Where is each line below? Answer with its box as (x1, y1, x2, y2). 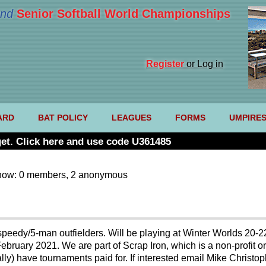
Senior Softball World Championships (17, 7, 230, 20)
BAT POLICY (37, 113, 88, 123)
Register (146, 59, 184, 69)
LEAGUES (111, 113, 151, 123)
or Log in (184, 59, 223, 69)
